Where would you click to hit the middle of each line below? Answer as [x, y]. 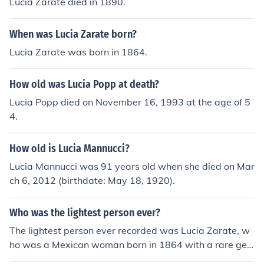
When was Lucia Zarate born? [73, 34]
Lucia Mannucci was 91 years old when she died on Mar [132, 166]
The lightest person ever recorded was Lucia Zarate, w [130, 230]
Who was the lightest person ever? [85, 213]
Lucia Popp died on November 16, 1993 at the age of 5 [130, 102]
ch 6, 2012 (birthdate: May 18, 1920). [92, 180]
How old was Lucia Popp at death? [84, 84]
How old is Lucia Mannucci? [70, 148]
